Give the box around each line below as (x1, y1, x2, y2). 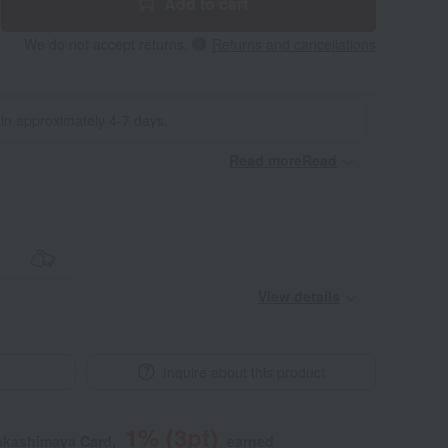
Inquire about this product (162, 362, 325, 382)
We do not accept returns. (24, 34, 188, 54)
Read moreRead (229, 150, 337, 170)
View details (258, 286, 340, 306)
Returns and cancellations (212, 34, 376, 54)
